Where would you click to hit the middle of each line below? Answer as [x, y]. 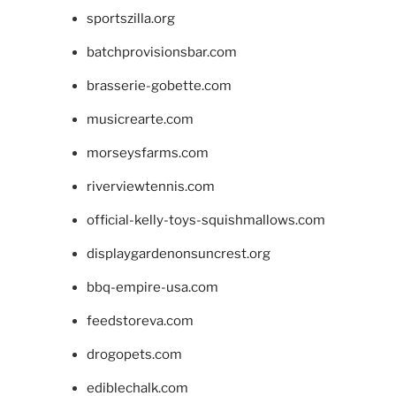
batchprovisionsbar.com [161, 52]
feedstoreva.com [140, 320]
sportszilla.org [130, 18]
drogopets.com [134, 354]
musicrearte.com [140, 119]
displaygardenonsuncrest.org [178, 253]
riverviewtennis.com [150, 186]
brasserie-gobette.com [159, 85]
